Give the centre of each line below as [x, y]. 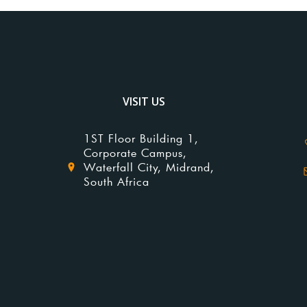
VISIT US [144, 102]
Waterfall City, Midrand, [149, 167]
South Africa [116, 182]
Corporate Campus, [135, 153]
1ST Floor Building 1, [141, 138]
